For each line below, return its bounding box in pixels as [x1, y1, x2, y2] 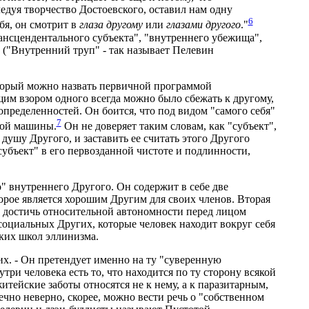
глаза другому [79, 19, 143, 31]
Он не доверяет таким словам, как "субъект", [61, 120, 277, 132]
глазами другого [166, 19, 241, 31]
